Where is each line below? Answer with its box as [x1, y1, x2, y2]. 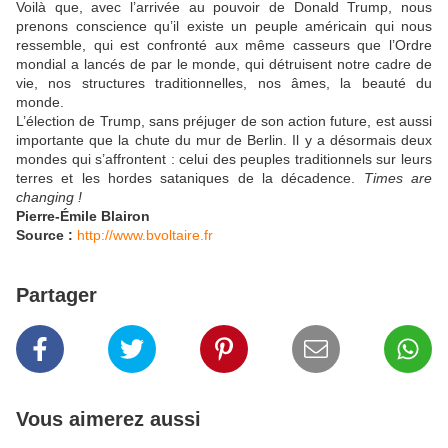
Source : [16, 227, 73, 244]
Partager [16, 284, 97, 307]
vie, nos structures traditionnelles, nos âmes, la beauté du [16, 75, 432, 92]
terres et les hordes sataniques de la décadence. [16, 170, 364, 187]
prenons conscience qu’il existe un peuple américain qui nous [16, 18, 432, 35]
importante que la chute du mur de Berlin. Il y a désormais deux [16, 132, 432, 149]
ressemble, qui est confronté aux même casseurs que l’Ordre [16, 37, 432, 54]
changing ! [16, 189, 82, 206]
